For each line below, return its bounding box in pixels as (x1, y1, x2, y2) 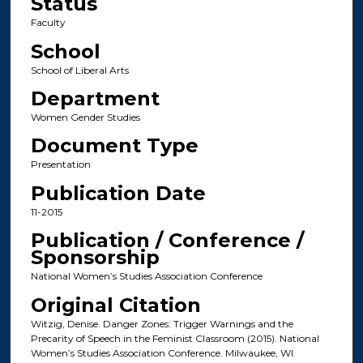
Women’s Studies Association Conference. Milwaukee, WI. (30, 346, 296, 359)
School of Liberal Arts (30, 63, 129, 76)
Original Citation (30, 293, 201, 317)
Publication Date (30, 181, 206, 205)
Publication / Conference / (30, 228, 304, 253)
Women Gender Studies (30, 110, 140, 123)
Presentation (30, 158, 91, 171)
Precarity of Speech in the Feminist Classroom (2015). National (30, 331, 319, 344)
